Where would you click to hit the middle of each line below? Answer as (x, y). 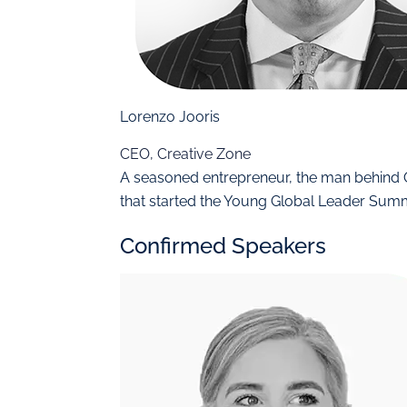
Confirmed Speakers (223, 246)
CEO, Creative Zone (185, 154)
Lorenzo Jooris (170, 117)
